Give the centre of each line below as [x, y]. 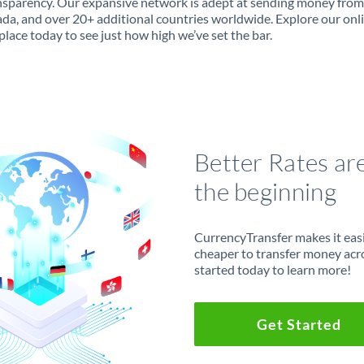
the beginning [265, 191]
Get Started [299, 324]
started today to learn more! [272, 269]
